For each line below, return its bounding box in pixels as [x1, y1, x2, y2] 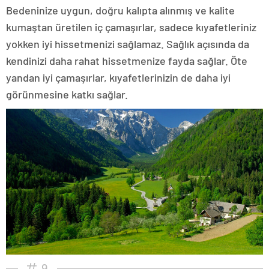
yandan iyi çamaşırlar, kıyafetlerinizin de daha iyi [6, 71, 231, 85]
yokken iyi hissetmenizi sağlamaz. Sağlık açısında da [6, 37, 249, 51]
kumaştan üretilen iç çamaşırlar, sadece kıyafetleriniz [6, 20, 256, 34]
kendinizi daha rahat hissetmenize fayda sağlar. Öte [6, 54, 247, 68]
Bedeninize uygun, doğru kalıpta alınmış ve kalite [6, 4, 235, 17]
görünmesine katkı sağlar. [6, 88, 128, 101]
